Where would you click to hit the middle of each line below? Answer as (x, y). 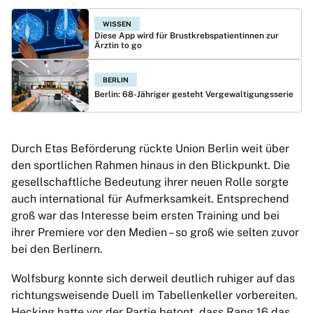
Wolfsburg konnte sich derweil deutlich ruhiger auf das (153, 279)
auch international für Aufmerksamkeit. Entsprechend (150, 199)
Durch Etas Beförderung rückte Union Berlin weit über (150, 149)
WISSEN (117, 24)
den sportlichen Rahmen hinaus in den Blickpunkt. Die (151, 166)
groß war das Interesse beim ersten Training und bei (145, 216)
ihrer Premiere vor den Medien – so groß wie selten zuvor (155, 233)
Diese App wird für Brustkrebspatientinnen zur (187, 36)
